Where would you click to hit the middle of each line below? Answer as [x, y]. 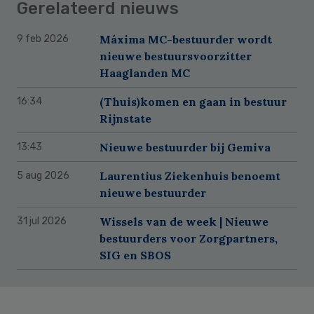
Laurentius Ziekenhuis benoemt [190, 176]
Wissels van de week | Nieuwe [184, 221]
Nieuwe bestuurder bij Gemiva [185, 147]
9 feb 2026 [43, 39]
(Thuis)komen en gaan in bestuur [193, 101]
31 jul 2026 [42, 221]
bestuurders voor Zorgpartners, [189, 238]
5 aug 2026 [43, 175]
